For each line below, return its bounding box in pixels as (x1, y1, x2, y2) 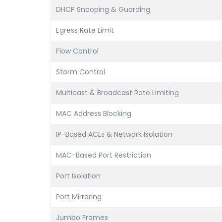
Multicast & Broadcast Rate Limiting (56, 88, 179, 98)
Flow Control (56, 46, 99, 56)
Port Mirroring (56, 192, 102, 202)
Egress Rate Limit (56, 25, 114, 35)
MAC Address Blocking (56, 109, 131, 118)
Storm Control (56, 67, 105, 77)
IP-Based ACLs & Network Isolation (56, 129, 172, 139)
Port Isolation (56, 171, 101, 181)
